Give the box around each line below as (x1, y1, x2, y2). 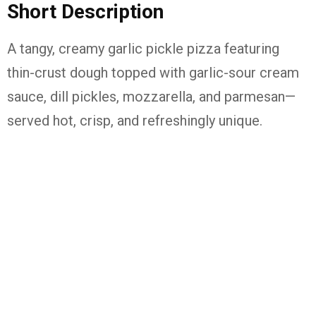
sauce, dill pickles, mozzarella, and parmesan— (7, 88, 296, 105)
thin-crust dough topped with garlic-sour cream (7, 64, 299, 81)
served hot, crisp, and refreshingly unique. (7, 112, 262, 129)
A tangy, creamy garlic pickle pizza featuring (7, 40, 279, 57)
